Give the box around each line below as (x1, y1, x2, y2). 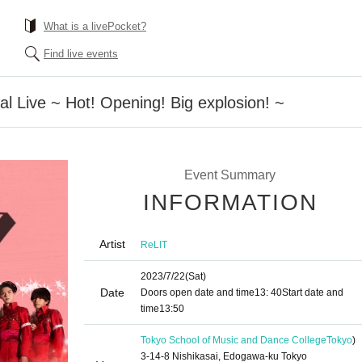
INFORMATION (143, 190, 318, 215)
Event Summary (183, 168, 276, 182)
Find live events (44, 48, 118, 60)
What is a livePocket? (44, 20, 146, 32)
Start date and (282, 287, 343, 298)
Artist (99, 238, 125, 250)
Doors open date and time (141, 287, 255, 298)
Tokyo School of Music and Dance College (141, 335, 326, 346)
